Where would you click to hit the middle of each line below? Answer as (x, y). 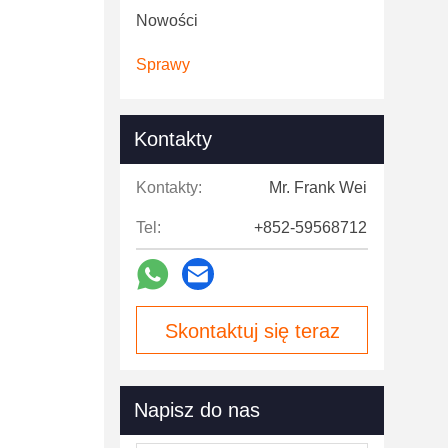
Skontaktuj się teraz (252, 331)
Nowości (167, 20)
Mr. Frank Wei (318, 187)
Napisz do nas (197, 410)
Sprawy (163, 64)
